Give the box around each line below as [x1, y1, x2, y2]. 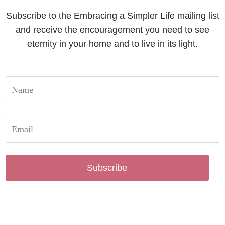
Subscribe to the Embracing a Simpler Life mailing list [6, 11, 219, 21]
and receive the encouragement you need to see [16, 25, 209, 35]
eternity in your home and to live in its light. [27, 39, 198, 49]
